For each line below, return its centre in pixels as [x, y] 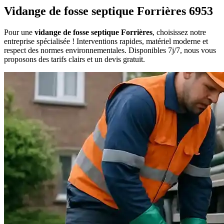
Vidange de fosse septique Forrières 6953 [108, 11]
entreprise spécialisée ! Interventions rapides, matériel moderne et [106, 41]
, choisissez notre [179, 32]
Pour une [19, 32]
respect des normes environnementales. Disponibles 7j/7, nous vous [110, 50]
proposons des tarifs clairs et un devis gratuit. [74, 59]
